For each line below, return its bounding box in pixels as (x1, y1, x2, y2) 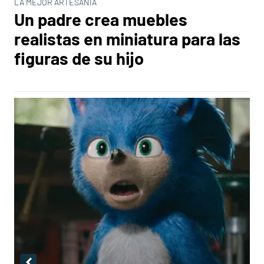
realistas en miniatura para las (14, 28, 240, 49)
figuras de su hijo (14, 48, 144, 68)
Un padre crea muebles (14, 9, 187, 29)
